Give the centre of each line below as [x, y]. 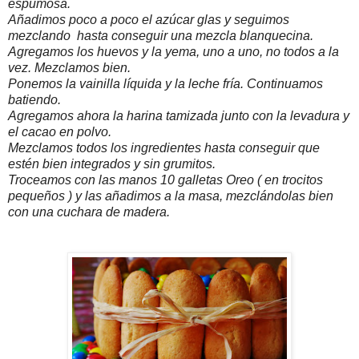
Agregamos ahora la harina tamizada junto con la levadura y [179, 116]
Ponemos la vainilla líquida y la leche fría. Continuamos [165, 84]
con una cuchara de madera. [89, 212]
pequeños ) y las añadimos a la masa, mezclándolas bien [171, 196]
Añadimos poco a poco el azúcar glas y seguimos [149, 20]
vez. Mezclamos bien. [69, 68]
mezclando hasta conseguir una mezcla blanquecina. [161, 36]
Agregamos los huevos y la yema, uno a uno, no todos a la [173, 52]
